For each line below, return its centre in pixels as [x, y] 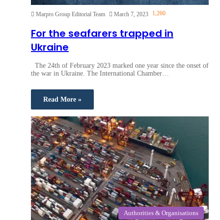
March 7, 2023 [131, 14]
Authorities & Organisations [161, 213]
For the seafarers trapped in [102, 33]
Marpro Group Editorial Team [70, 14]
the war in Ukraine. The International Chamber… [100, 74]
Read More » [62, 100]
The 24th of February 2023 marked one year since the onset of [120, 66]
